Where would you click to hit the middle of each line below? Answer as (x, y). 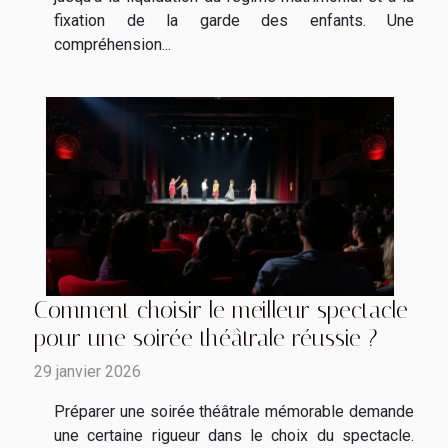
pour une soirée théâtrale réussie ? (206, 338)
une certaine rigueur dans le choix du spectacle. (234, 436)
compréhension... (112, 45)
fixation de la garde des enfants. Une (234, 21)
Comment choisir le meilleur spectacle (221, 310)
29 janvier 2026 (87, 372)
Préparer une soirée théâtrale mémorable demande (234, 412)
